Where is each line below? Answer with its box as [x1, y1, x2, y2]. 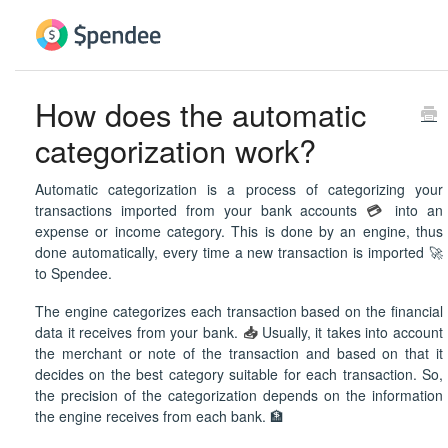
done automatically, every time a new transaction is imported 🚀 [35, 242, 443, 263]
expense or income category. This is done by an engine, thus [35, 221, 443, 242]
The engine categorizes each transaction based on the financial [35, 301, 443, 322]
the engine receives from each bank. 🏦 [35, 406, 284, 427]
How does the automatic [35, 92, 366, 136]
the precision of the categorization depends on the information [35, 385, 443, 406]
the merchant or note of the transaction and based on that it [35, 343, 443, 364]
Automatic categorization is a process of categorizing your [35, 179, 443, 200]
